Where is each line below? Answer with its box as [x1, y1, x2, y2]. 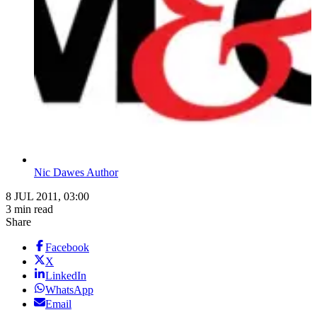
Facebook [45, 241, 89, 254]
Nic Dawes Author [34, 166, 118, 179]
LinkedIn [45, 270, 86, 282]
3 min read [6, 203, 53, 216]
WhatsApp [45, 284, 93, 296]
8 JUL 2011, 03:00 [6, 190, 89, 203]
